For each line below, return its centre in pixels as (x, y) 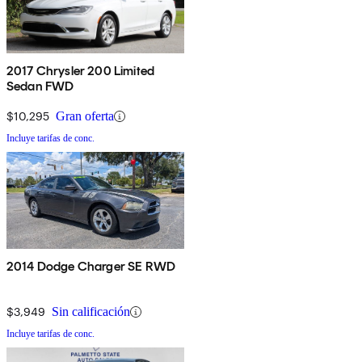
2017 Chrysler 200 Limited (80, 71)
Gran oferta (85, 116)
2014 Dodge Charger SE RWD (91, 267)
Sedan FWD (40, 86)
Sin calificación (91, 312)
